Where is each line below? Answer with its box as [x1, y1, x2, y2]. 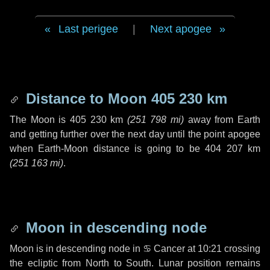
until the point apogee [164, 129, 261, 139]
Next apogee [150, 23, 212, 35]
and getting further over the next [10, 129, 149, 139]
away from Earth [184, 115, 261, 125]
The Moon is [10, 115, 70, 125]
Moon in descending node [22, 219, 207, 236]
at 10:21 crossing [185, 243, 260, 254]
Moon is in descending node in [10, 243, 143, 254]
